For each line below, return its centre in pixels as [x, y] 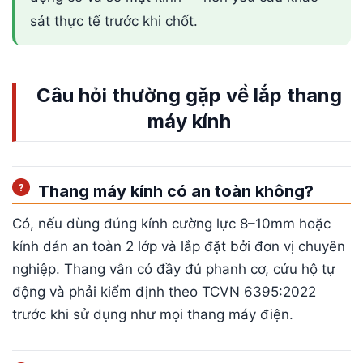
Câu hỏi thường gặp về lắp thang [189, 95]
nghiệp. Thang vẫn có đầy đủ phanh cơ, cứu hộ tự [174, 269]
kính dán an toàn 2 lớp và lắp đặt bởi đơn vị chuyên [179, 247]
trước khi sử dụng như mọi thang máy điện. [153, 315]
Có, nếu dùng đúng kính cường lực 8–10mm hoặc [171, 224]
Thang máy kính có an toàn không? [176, 192]
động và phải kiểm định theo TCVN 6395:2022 [164, 292]
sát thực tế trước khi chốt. [114, 21]
